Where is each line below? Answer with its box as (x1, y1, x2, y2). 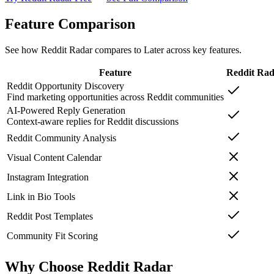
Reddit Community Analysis (7, 132, 116, 143)
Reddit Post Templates (7, 210, 93, 221)
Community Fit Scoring (7, 230, 98, 241)
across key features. (164, 44, 242, 55)
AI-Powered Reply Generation (7, 105, 125, 116)
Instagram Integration (7, 171, 89, 182)
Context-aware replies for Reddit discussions (7, 116, 179, 127)
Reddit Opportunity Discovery (7, 80, 124, 91)
